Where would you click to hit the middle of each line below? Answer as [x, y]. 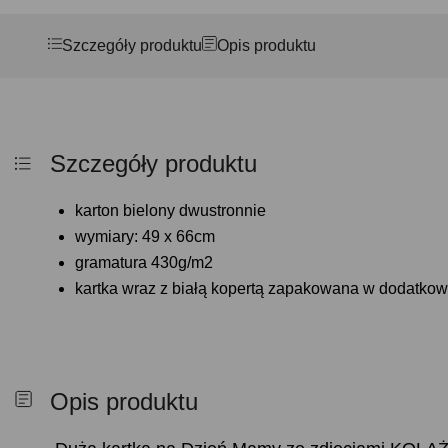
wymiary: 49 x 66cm [145, 236]
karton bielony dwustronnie [170, 210]
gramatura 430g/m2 [144, 262]
